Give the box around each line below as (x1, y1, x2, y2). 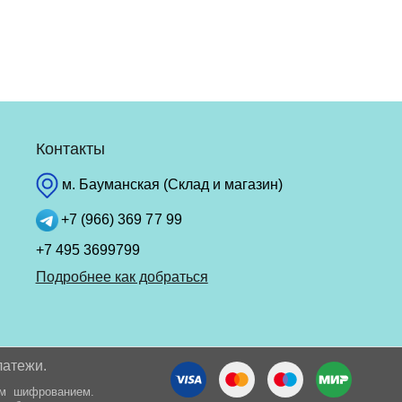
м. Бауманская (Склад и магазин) (57, 176, 283, 192)
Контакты (35, 140, 105, 158)
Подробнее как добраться (35, 268, 208, 284)
